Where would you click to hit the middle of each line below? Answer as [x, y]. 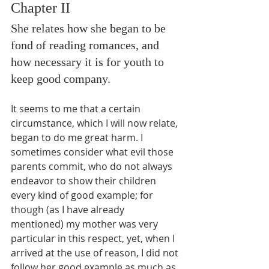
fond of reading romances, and [86, 45]
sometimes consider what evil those [93, 152]
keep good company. [61, 79]
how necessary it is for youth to [89, 62]
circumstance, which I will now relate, [95, 123]
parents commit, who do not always [93, 167]
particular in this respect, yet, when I [94, 239]
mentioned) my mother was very [86, 224]
